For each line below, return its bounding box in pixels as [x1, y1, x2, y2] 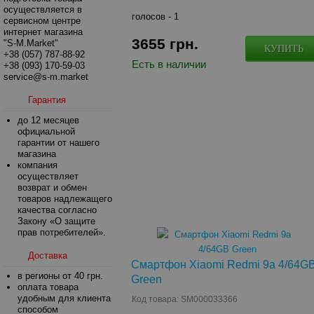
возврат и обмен [18, 182, 87, 193]
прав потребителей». [18, 227, 106, 238]
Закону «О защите [18, 216, 95, 226]
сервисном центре [4, 15, 81, 26]
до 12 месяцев [18, 115, 79, 125]
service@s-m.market [4, 71, 88, 82]
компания [18, 160, 57, 170]
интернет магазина [4, 27, 83, 37]
